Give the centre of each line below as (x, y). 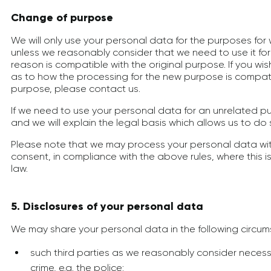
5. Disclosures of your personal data (107, 206)
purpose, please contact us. (76, 89)
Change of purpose (62, 18)
